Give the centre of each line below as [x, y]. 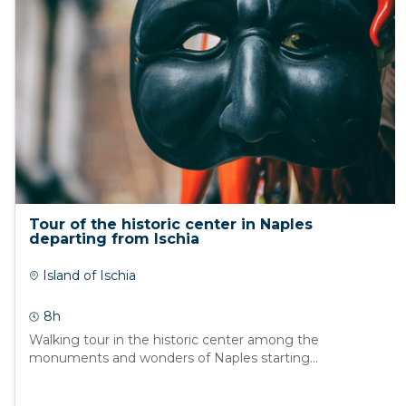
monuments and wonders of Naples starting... [173, 358]
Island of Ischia [87, 275]
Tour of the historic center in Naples [170, 224]
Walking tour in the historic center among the [174, 339]
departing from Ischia [114, 238]
